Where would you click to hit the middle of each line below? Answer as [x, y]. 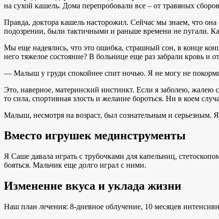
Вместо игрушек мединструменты [95, 136]
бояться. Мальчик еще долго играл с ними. [75, 165]
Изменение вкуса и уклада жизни [93, 186]
